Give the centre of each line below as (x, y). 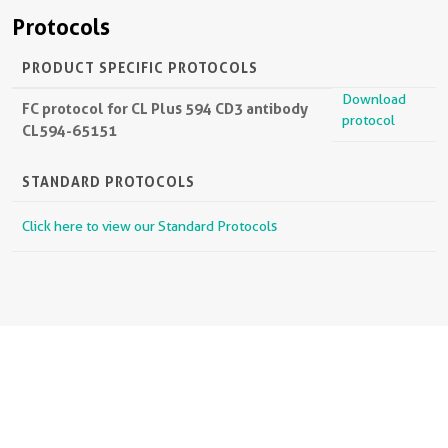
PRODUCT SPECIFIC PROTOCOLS (140, 67)
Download (374, 99)
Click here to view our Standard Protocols (149, 226)
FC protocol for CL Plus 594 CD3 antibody (165, 108)
